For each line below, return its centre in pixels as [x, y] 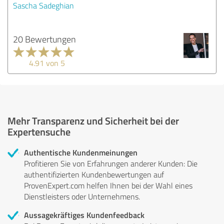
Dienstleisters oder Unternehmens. [82, 196]
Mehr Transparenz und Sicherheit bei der [93, 120]
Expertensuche [39, 131]
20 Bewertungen [44, 39]
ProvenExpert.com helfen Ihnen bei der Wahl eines [108, 185]
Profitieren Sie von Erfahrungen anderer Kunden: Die [111, 163]
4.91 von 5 [47, 63]
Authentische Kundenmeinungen [81, 152]
